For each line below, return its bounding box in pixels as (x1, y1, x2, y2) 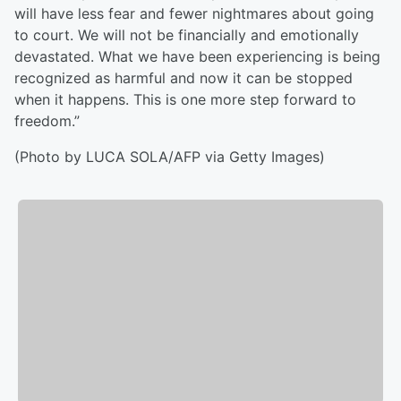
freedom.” (14, 112, 80, 130)
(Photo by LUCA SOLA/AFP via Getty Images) (14, 148, 325, 166)
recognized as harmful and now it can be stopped (14, 69, 353, 87)
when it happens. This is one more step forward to (14, 90, 356, 108)
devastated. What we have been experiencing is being (14, 47, 380, 65)
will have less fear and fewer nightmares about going (14, 4, 374, 22)
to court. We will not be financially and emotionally (14, 26, 359, 44)
